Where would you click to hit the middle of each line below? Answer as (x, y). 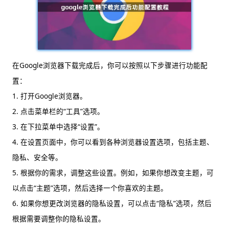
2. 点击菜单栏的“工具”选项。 (58, 111)
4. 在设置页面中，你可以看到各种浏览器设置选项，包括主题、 (113, 142)
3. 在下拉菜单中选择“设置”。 (58, 126)
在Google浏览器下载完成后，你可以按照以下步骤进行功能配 (110, 65)
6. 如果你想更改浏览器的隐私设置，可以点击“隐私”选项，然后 (112, 203)
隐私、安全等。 (37, 157)
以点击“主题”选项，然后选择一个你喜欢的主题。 (90, 188)
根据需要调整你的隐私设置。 (59, 218)
